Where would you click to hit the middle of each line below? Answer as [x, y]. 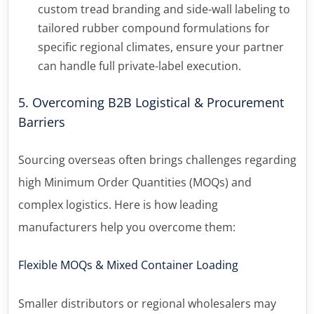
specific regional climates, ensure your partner [161, 47]
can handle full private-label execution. [139, 66]
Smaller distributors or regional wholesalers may [147, 303]
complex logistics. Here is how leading [118, 204]
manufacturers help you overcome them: [127, 227]
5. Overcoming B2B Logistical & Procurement [151, 102]
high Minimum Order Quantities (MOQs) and [135, 182]
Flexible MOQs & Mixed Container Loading [128, 265]
